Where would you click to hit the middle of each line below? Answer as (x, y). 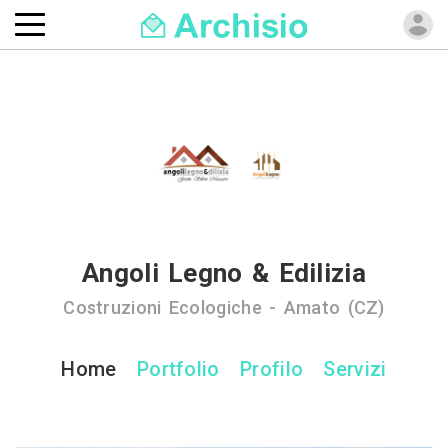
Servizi (355, 369)
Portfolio (178, 369)
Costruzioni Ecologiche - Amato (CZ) (224, 307)
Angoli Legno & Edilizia (224, 273)
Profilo (272, 369)
